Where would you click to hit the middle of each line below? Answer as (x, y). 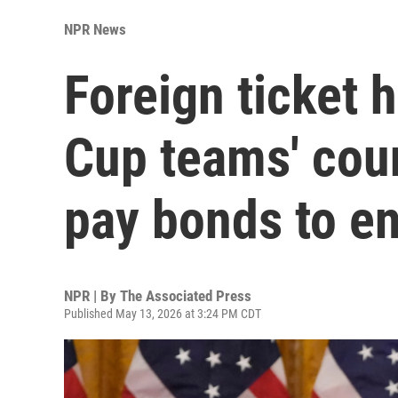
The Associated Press (186, 295)
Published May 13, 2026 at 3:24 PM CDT (163, 313)
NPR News (95, 29)
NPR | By (92, 295)
